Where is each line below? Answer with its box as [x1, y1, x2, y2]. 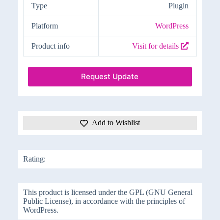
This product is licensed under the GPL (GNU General [23, 188, 192, 196]
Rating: [23, 154, 46, 163]
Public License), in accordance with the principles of [23, 196, 185, 205]
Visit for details [132, 41, 181, 50]
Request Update [81, 72, 139, 82]
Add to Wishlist [91, 118, 140, 127]
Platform [31, 21, 58, 30]
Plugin [168, 1, 189, 10]
